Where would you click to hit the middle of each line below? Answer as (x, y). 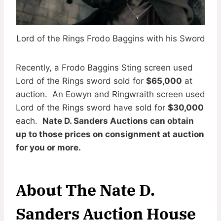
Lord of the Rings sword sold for (81, 81)
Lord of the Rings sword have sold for (92, 107)
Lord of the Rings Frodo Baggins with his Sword (110, 38)
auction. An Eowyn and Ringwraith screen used (110, 94)
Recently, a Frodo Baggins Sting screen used (104, 67)
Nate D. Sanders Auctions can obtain (118, 121)
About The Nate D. (85, 190)
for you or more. (48, 147)
